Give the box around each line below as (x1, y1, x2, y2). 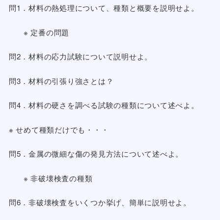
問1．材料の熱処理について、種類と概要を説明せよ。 (8, 2, 199, 13)
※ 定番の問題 (23, 27, 70, 37)
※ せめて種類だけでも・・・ (8, 124, 109, 135)
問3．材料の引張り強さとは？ (8, 75, 114, 86)
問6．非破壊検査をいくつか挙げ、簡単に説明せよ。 (8, 197, 191, 207)
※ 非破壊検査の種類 (23, 172, 93, 183)
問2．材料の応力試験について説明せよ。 (8, 51, 153, 61)
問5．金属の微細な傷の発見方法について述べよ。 (8, 148, 184, 159)
